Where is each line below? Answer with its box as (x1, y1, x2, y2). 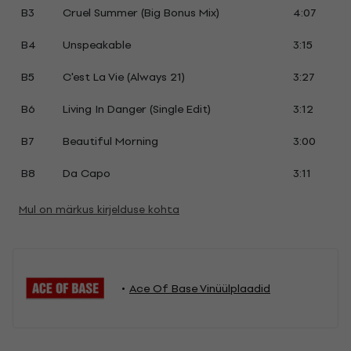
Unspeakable (62, 36, 131, 54)
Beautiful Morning (62, 132, 158, 150)
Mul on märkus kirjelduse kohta (19, 201, 179, 218)
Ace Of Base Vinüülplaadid (129, 279, 270, 298)
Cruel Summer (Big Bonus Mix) (62, 4, 219, 22)
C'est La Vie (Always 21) (62, 68, 185, 86)
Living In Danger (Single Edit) (62, 100, 211, 118)
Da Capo (62, 165, 110, 183)
